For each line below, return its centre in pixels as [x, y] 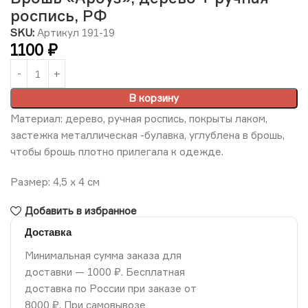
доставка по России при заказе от [110, 288]
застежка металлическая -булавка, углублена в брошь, [147, 135]
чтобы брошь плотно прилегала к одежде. [117, 152]
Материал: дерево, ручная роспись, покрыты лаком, [139, 119]
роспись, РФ [58, 16]
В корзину [154, 98]
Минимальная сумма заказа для [103, 255]
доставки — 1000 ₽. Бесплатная [105, 272]
